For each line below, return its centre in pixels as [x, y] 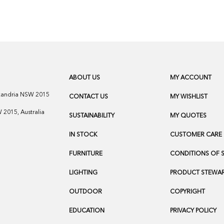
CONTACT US [89, 97]
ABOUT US [85, 78]
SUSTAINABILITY [92, 116]
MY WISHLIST [188, 97]
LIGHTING [83, 173]
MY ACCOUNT [190, 78]
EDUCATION [87, 211]
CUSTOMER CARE [196, 135]
